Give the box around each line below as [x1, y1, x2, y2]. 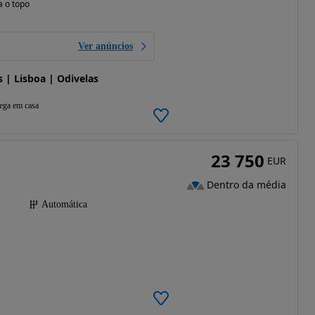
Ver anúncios [77, 40, 133, 51]
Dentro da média [206, 178, 286, 192]
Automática [41, 198, 87, 210]
